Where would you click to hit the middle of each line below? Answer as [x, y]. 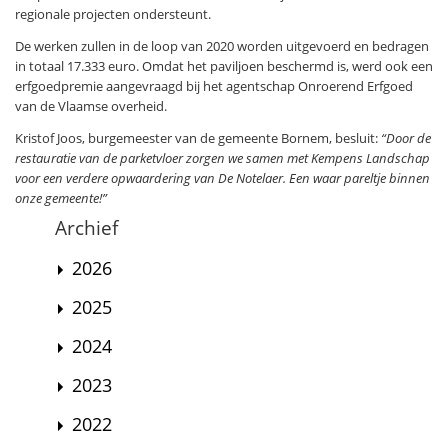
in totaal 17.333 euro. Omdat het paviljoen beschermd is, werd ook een [224, 65]
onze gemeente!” [61, 197]
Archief [86, 227]
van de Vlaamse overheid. [91, 105]
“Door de [404, 137]
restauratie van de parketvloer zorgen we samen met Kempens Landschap [222, 157]
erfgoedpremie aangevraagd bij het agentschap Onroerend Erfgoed [214, 85]
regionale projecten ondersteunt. [113, 13]
